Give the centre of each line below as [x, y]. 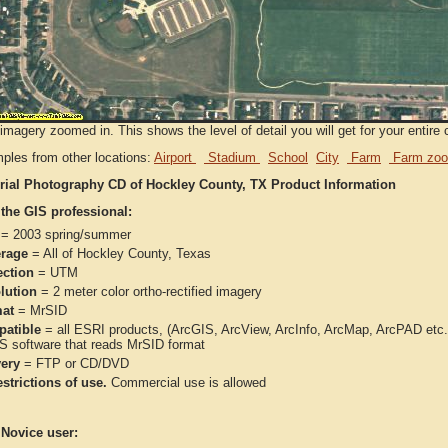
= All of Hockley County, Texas [119, 253]
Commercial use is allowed [186, 382]
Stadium [232, 157]
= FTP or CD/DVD [74, 363]
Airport [175, 157]
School [288, 157]
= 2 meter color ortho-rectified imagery [149, 291]
